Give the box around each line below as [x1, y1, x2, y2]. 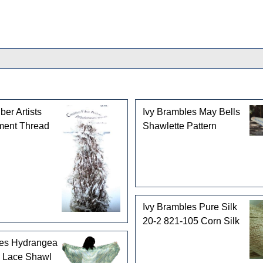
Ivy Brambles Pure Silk [142, 202, 237, 213]
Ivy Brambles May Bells [142, 106, 240, 117]
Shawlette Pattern [142, 120, 217, 131]
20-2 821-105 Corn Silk [142, 216, 240, 227]
